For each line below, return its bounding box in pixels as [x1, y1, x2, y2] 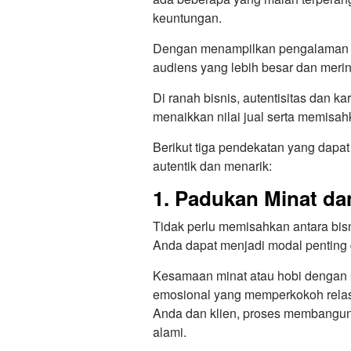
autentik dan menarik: [153, 157, 272, 175]
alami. [153, 323, 186, 342]
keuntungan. [153, 9, 222, 27]
